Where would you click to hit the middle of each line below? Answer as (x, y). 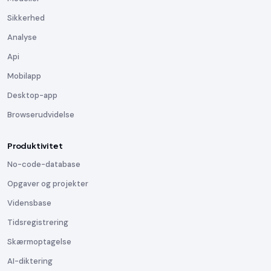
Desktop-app (32, 95)
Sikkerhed (26, 18)
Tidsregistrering (38, 222)
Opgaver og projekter (48, 184)
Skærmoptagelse (39, 242)
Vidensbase (29, 203)
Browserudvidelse (41, 115)
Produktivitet (35, 146)
